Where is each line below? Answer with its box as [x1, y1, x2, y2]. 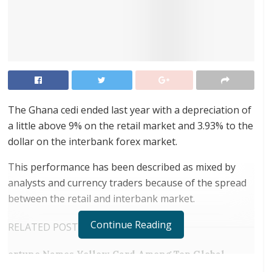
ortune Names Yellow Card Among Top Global [8, 248, 225, 260]
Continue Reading [90, 217, 172, 231]
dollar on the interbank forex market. [8, 134, 177, 148]
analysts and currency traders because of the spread [8, 175, 246, 189]
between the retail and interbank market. [8, 191, 195, 205]
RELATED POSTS [8, 220, 84, 234]
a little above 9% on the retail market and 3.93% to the [8, 118, 253, 132]
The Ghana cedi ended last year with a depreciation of [8, 103, 251, 117]
